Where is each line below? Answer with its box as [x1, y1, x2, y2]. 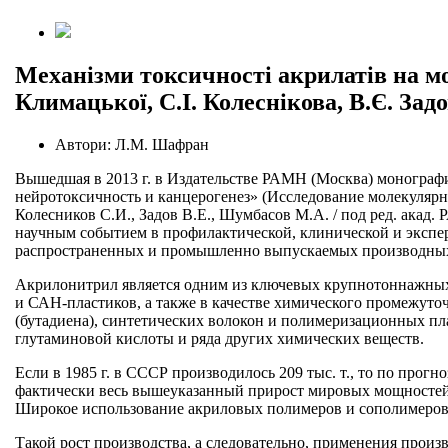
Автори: [55, 135, 111, 153]
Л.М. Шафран [115, 135, 209, 153]
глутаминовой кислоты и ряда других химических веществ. [15, 329, 424, 347]
